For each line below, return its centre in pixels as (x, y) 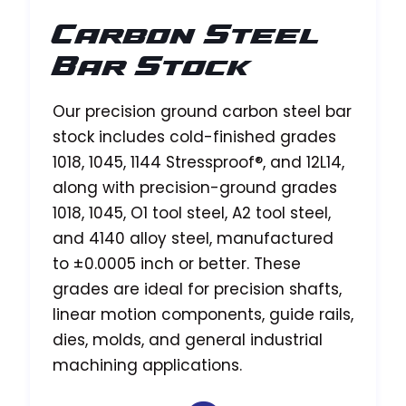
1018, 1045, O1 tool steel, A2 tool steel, (192, 213)
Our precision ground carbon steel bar (202, 112)
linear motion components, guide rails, (203, 315)
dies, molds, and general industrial (188, 340)
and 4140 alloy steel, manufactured (193, 239)
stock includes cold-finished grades (194, 137)
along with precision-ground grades (195, 188)
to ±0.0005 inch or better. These (177, 264)
